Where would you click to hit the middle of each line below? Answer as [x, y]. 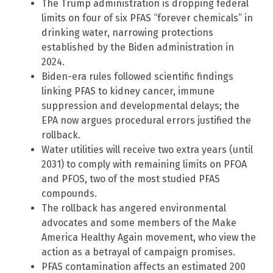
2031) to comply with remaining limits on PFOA [144, 164]
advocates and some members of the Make [139, 222]
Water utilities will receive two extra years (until [147, 149]
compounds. [69, 193]
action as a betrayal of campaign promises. [138, 252]
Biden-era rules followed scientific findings [137, 76]
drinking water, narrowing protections [127, 32]
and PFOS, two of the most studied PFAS [131, 179]
